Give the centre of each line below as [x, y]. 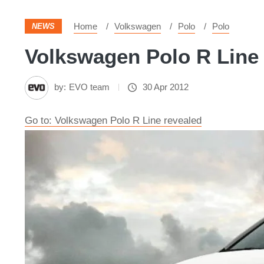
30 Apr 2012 [166, 87]
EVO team [89, 87]
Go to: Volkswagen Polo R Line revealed [113, 121]
